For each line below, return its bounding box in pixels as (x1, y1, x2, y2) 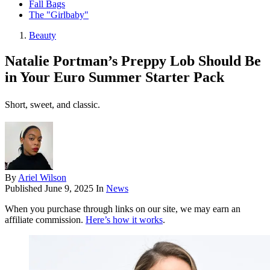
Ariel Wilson (18, 172, 66, 183)
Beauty (29, 30, 56, 41)
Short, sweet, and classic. (5, 99, 100, 110)
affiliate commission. (5, 215, 86, 225)
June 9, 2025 (45, 183, 93, 194)
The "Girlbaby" (29, 10, 89, 20)
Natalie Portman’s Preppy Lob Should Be (5, 53, 261, 69)
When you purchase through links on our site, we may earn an (5, 204, 240, 215)
